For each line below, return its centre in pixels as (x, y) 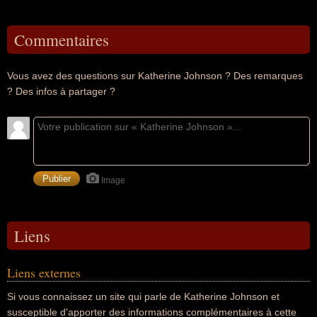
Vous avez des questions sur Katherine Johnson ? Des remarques (155, 76)
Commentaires (62, 40)
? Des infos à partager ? (61, 91)
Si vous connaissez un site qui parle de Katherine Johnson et (143, 296)
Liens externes (44, 272)
